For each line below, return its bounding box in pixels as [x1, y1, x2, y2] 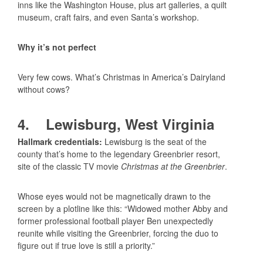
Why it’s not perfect [18, 41, 96, 53]
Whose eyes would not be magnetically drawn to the [18, 190, 211, 202]
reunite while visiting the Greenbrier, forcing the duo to [18, 227, 218, 239]
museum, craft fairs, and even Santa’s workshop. [18, 11, 199, 23]
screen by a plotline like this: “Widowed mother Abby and [18, 202, 228, 214]
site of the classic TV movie [18, 160, 121, 172]
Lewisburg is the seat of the [104, 135, 207, 147]
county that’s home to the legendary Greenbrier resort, [18, 147, 220, 160]
